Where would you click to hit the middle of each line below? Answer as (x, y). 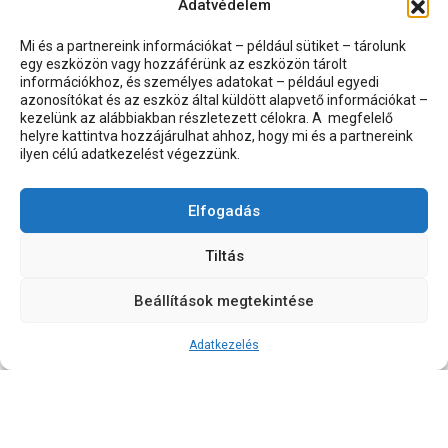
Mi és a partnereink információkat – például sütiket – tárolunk (213, 46)
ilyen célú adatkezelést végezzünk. (130, 154)
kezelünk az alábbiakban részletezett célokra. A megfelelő (206, 118)
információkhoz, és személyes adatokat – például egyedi (199, 82)
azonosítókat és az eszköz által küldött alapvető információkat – (224, 100)
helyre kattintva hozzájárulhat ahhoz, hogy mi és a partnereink (216, 136)
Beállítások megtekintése (224, 300)
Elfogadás (224, 210)
